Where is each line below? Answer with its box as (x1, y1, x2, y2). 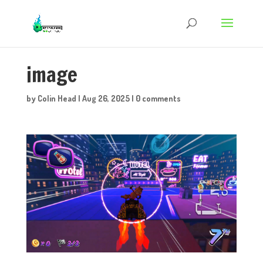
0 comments (135, 93, 181, 103)
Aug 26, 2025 (82, 93, 130, 103)
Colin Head (37, 93, 76, 103)
